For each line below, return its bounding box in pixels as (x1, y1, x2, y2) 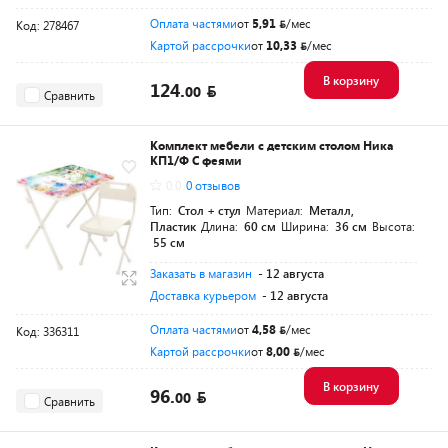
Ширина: (281, 218, 332, 234)
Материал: (246, 202, 306, 218)
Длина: (201, 218, 241, 234)
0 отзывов (186, 177, 240, 193)
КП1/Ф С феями (150, 152, 242, 168)
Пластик (150, 218, 196, 234)
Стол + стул (178, 202, 241, 218)
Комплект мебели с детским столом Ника (150, 137, 393, 153)
